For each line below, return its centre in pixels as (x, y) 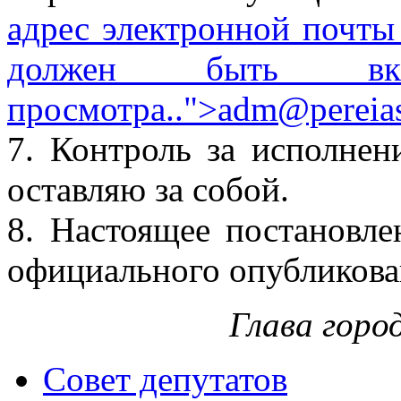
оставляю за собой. (148, 190)
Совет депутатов (165, 380)
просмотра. (91, 109)
